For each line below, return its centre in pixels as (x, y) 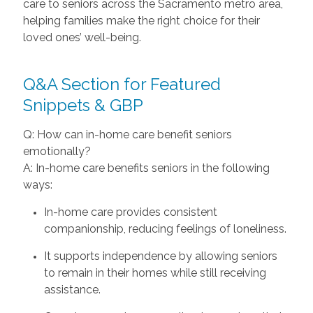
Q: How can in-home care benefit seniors (127, 134)
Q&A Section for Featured (122, 84)
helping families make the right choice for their (141, 20)
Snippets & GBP (83, 105)
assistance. (72, 289)
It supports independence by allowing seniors (160, 256)
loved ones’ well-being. (82, 37)
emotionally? (57, 151)
